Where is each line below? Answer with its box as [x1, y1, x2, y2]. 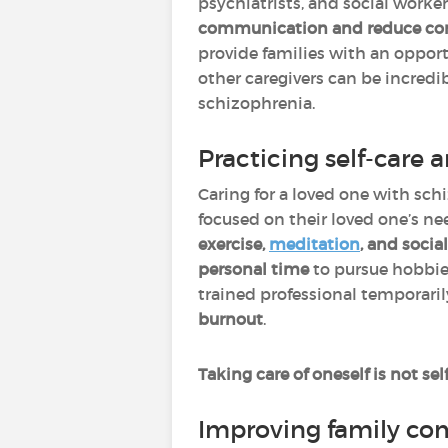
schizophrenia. [198, 93, 315, 113]
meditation [269, 234, 360, 254]
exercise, [198, 234, 269, 254]
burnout [198, 309, 263, 329]
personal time [198, 259, 313, 279]
